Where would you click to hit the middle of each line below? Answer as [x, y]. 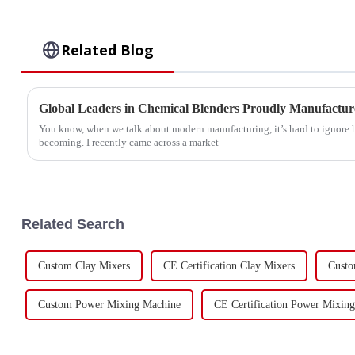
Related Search [73, 225]
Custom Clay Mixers [84, 265]
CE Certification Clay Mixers [229, 265]
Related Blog [108, 50]
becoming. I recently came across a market [128, 143]
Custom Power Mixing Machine [109, 304]
